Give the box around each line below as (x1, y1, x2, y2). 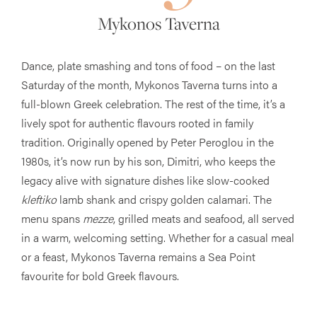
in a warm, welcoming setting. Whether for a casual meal (21, 229, 294, 246)
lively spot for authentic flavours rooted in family (21, 115, 253, 132)
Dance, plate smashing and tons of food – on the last (21, 57, 275, 74)
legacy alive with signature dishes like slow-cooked (21, 172, 270, 189)
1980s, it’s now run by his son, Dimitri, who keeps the (21, 153, 275, 170)
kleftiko (21, 191, 57, 208)
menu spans (21, 210, 83, 227)
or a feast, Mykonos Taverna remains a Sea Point (21, 248, 255, 265)
